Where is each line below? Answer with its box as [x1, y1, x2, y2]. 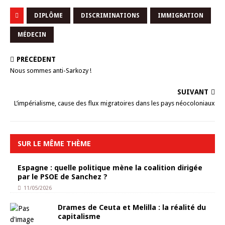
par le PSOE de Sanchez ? [18, 172, 107, 181]
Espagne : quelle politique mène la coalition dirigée [18, 163, 202, 172]
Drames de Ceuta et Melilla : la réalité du [58, 202, 206, 212]
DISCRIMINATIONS [81, 12, 140, 19]
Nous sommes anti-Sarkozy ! [10, 67, 91, 74]
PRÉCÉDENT [17, 55, 56, 63]
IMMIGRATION [158, 12, 203, 19]
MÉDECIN [18, 31, 46, 38]
